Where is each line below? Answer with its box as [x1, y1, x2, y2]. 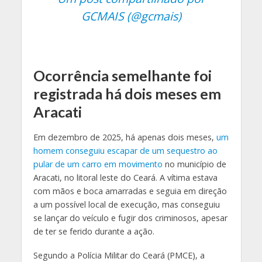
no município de [162, 158, 226, 170]
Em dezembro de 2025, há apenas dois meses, [33, 131, 216, 143]
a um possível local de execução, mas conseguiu [33, 198, 220, 210]
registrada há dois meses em [33, 84, 221, 102]
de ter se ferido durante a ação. [33, 225, 154, 237]
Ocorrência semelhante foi [33, 66, 212, 84]
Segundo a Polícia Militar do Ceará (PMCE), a [33, 249, 205, 261]
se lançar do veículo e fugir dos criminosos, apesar [33, 212, 227, 223]
